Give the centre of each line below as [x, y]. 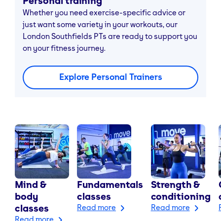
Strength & [175, 184]
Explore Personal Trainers [110, 76]
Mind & [31, 184]
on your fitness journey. [64, 48]
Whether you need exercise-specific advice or [104, 12]
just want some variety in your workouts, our [100, 24]
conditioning [181, 196]
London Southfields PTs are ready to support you [110, 36]
